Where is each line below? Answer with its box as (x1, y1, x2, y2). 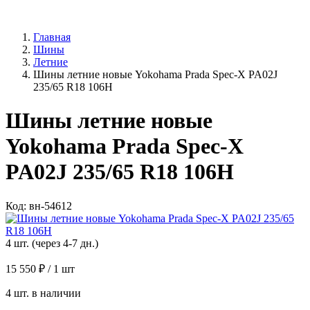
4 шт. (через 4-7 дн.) (6, 237, 98, 249)
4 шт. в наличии (6, 286, 81, 299)
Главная (33, 31, 71, 43)
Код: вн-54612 (6, 199, 72, 212)
